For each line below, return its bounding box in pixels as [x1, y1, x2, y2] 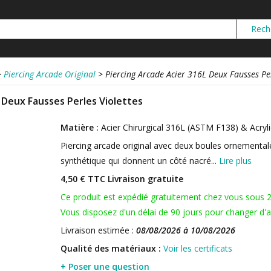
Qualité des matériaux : [60, 243, 161, 254]
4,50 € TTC [60, 173, 105, 184]
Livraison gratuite [105, 173, 183, 184]
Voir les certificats [163, 243, 232, 254]
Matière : [60, 122, 99, 133]
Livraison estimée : [60, 224, 136, 236]
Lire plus [219, 155, 252, 166]
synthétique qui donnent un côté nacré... [60, 155, 219, 166]
